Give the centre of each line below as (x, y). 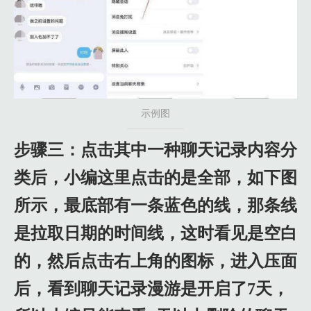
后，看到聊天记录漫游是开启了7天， (151, 289)
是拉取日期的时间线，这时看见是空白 (155, 234)
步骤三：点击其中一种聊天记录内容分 (155, 150)
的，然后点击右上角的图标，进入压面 (155, 261)
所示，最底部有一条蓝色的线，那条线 (155, 206)
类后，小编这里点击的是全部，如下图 (155, 178)
